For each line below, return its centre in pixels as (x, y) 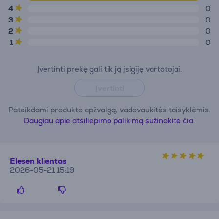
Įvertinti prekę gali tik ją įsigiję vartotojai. (109, 69)
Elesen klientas (38, 161)
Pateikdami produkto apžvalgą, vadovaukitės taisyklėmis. (109, 110)
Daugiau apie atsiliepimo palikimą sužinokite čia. (109, 120)
